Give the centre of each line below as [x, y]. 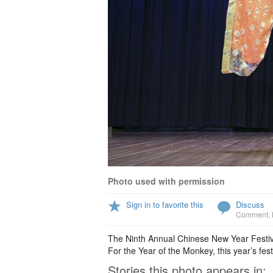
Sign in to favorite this [165, 204]
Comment [252, 214]
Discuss [250, 204]
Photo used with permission [166, 181]
